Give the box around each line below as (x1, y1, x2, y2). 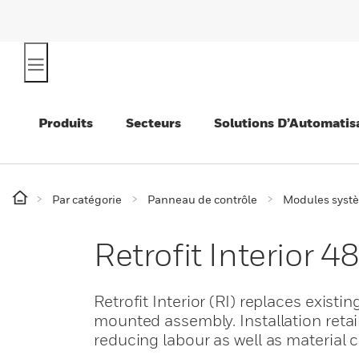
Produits (38, 115, 93, 131)
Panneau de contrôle (147, 192, 257, 206)
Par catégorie (52, 192, 122, 206)
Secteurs (126, 115, 181, 131)
